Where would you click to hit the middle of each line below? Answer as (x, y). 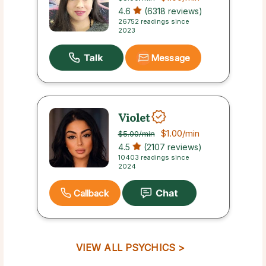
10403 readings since (153, 158)
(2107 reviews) (171, 147)
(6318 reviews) (172, 11)
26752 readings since (153, 22)
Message (170, 58)
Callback (91, 193)
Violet (134, 118)
